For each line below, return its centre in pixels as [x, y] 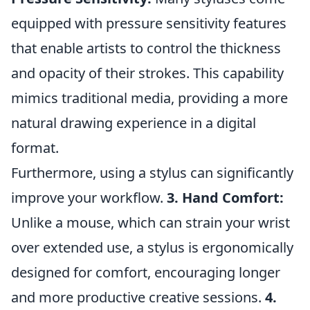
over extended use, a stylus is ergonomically [152, 247]
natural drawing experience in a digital [134, 123]
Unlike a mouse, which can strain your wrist [151, 222]
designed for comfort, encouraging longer [146, 272]
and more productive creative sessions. [138, 297]
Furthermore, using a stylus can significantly [152, 173]
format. [35, 148]
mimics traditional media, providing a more [149, 98]
